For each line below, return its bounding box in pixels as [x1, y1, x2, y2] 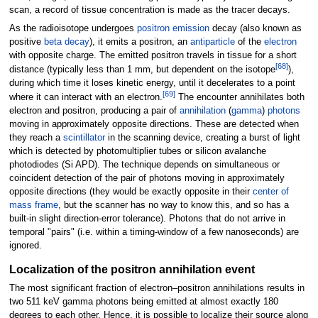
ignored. [9, 240, 42, 251]
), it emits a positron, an [89, 36, 190, 47]
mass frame [9, 199, 58, 210]
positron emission [136, 23, 209, 33]
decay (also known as [209, 23, 302, 33]
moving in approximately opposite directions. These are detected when [9, 119, 299, 129]
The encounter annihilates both [175, 92, 305, 102]
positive [9, 36, 44, 47]
